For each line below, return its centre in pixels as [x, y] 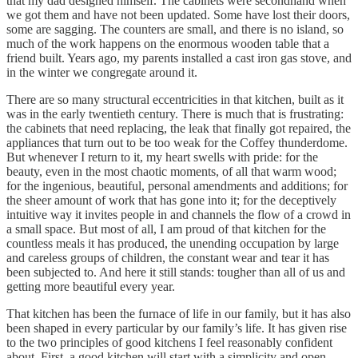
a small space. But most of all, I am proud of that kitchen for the [166, 229]
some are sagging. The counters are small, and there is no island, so [175, 30]
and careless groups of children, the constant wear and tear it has [168, 258]
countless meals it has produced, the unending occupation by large [173, 244]
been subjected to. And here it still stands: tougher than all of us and [176, 272]
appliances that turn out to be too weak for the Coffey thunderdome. [177, 143]
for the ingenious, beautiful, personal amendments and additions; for [177, 186]
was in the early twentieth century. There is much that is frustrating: [175, 114]
